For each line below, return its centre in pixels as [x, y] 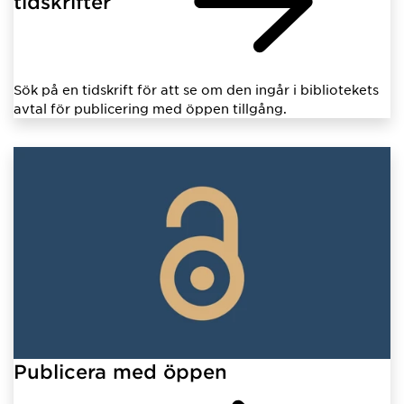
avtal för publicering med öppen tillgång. [150, 109]
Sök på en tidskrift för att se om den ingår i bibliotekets [196, 90]
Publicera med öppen [120, 372]
